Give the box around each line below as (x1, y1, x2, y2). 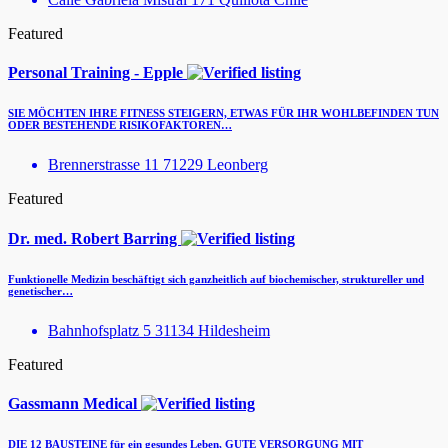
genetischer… (8, 284, 73, 297)
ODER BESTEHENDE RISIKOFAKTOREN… (8, 119, 232, 132)
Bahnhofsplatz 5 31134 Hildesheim (48, 321, 270, 339)
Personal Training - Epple (8, 64, 187, 82)
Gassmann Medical (8, 394, 141, 412)
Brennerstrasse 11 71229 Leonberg (48, 156, 268, 174)
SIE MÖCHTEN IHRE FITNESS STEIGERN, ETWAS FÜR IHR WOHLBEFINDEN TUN (8, 107, 439, 120)
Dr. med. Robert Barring (8, 229, 181, 247)
